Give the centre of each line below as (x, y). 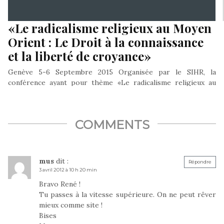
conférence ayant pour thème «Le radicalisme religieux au (112, 82)
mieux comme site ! (71, 205)
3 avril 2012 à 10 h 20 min (68, 169)
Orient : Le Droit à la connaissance (106, 42)
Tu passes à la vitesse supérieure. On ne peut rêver (127, 194)
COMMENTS (112, 124)
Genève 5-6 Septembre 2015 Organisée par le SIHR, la (112, 72)
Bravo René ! (60, 184)
